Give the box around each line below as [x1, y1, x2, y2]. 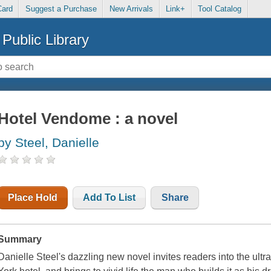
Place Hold [8, 192, 58, 203]
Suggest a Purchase [25, 4, 97, 14]
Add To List [83, 192, 136, 203]
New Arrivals [109, 4, 153, 14]
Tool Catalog [198, 4, 242, 14]
